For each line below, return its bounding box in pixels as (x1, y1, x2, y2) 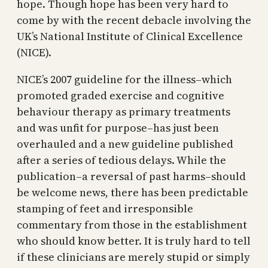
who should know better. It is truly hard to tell (17, 233, 251, 248)
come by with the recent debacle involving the (17, 12, 251, 28)
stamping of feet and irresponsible (17, 200, 193, 216)
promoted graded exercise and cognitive (17, 87, 224, 103)
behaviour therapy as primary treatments (17, 103, 230, 119)
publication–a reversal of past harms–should (17, 168, 246, 184)
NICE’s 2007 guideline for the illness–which (17, 71, 232, 87)
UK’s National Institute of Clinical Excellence (17, 28, 243, 44)
